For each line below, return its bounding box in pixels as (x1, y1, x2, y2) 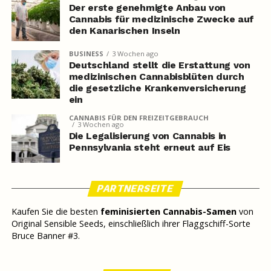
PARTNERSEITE (96, 183, 175, 195)
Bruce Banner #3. (11, 230, 80, 242)
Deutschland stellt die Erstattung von (68, 59, 250, 71)
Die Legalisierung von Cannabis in (68, 130, 227, 142)
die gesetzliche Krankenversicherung (68, 82, 246, 94)
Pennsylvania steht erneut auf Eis (68, 142, 231, 154)
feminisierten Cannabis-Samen (100, 206, 237, 218)
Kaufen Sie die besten (11, 206, 100, 218)
